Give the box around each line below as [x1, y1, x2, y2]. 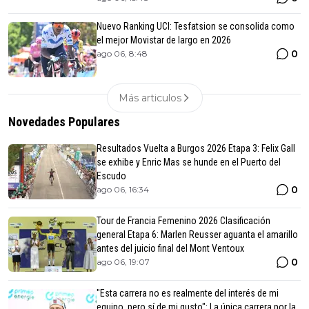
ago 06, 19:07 [97, 256, 150, 267]
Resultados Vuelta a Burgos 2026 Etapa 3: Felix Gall [97, 142, 295, 154]
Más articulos [118, 91, 181, 104]
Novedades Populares [8, 114, 120, 129]
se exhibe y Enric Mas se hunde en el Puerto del [97, 156, 281, 168]
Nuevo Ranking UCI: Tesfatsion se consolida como [97, 20, 295, 32]
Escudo [97, 170, 126, 181]
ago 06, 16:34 [97, 183, 149, 195]
